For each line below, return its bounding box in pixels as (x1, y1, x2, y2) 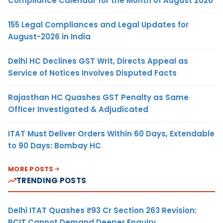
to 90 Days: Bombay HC (8, 140, 101, 151)
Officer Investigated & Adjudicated (8, 104, 148, 114)
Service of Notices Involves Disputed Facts (8, 67, 177, 78)
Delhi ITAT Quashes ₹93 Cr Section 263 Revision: (8, 205, 197, 216)
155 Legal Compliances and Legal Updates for (8, 19, 189, 30)
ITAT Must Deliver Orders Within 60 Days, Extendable (8, 128, 215, 139)
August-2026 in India (8, 31, 91, 42)
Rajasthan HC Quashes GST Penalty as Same (8, 92, 189, 103)
